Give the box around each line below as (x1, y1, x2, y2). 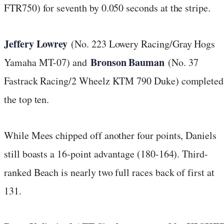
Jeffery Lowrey (4, 36, 68, 51)
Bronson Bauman (90, 54, 165, 69)
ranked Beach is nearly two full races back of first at (4, 165, 214, 179)
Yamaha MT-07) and (4, 55, 90, 69)
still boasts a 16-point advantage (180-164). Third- (4, 146, 208, 160)
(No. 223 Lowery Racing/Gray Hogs (67, 36, 215, 50)
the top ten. (4, 92, 49, 106)
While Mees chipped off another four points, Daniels (4, 128, 216, 142)
